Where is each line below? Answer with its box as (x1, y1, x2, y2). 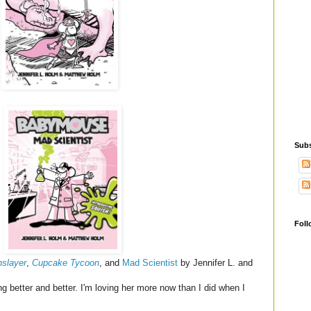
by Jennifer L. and (178, 257, 253, 268)
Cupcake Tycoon (32, 257, 99, 268)
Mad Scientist (122, 257, 178, 268)
